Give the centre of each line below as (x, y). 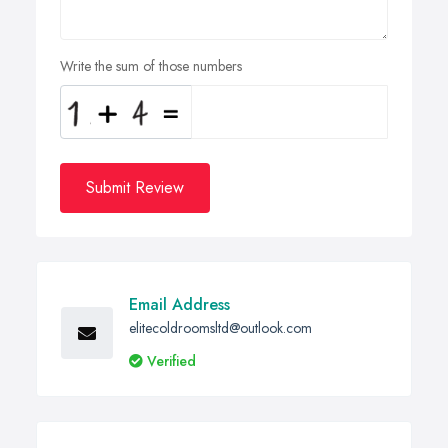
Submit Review (135, 188)
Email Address (179, 305)
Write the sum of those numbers (151, 66)
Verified (171, 361)
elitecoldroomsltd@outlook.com (220, 328)
